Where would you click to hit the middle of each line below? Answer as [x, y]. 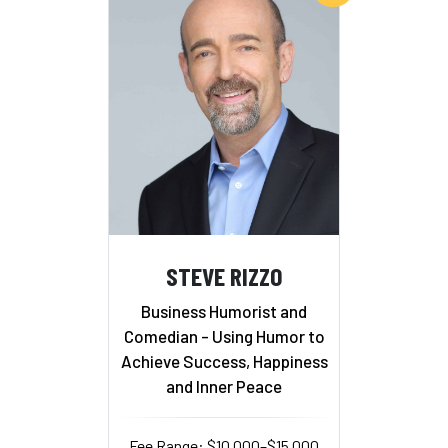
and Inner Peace [224, 386]
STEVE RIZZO [224, 275]
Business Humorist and [224, 311]
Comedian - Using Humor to [224, 336]
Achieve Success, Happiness [224, 361]
